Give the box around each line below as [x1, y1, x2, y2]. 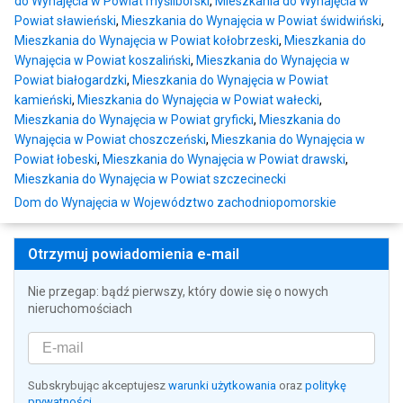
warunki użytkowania [168, 379, 276, 393]
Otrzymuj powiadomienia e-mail [28, 246, 239, 264]
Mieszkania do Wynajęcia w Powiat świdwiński [121, 13, 381, 29]
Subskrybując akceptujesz [28, 379, 168, 393]
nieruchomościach [28, 301, 132, 317]
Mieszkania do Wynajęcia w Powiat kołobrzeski [14, 33, 279, 49]
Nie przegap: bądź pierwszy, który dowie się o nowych [28, 284, 328, 300]
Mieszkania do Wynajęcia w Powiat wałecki [77, 93, 319, 108]
